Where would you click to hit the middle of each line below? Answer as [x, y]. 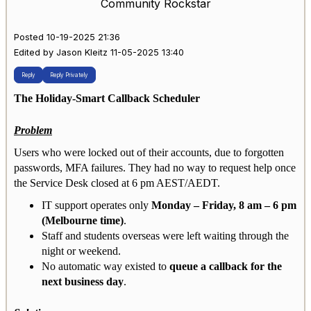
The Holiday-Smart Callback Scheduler [107, 98]
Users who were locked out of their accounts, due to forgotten [149, 152]
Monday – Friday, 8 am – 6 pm [224, 205]
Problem [33, 130]
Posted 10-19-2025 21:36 [67, 37]
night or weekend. [81, 251]
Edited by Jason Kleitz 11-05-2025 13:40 [99, 53]
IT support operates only [96, 205]
